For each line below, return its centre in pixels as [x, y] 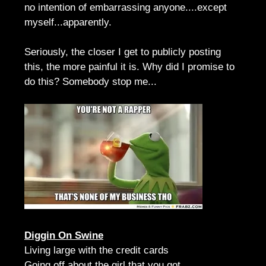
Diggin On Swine [64, 235]
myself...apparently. [69, 22]
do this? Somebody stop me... [91, 81]
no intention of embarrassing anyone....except [126, 7]
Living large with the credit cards [96, 250]
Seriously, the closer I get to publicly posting [123, 52]
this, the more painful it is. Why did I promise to [129, 66]
